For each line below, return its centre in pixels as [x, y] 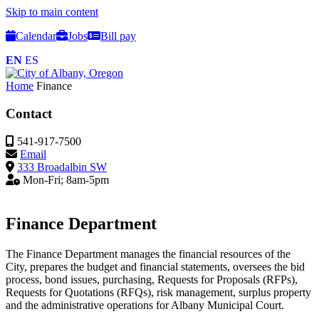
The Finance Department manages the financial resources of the [148, 253]
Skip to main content [52, 12]
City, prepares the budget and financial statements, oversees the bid [155, 266]
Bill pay [118, 36]
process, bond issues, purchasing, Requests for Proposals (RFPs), [152, 279]
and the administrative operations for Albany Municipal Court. [145, 305]
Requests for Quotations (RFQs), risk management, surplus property [158, 292]
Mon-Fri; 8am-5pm [64, 179]
